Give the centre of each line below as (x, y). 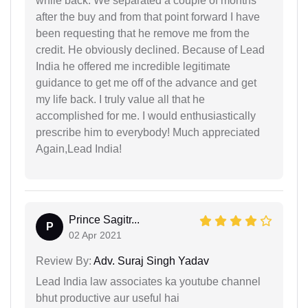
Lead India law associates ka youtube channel (148, 281)
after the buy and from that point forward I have (148, 16)
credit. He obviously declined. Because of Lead (150, 49)
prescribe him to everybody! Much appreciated (148, 132)
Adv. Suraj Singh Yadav (150, 261)
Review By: (64, 261)
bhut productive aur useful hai (108, 298)
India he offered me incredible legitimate (133, 66)
